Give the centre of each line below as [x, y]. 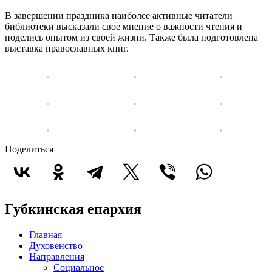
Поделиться [29, 149]
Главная [46, 234]
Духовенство [56, 245]
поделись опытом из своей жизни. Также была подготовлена [131, 37]
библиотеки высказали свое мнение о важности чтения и [124, 26]
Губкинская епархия [73, 209]
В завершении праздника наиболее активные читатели [119, 15]
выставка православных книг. [67, 48]
